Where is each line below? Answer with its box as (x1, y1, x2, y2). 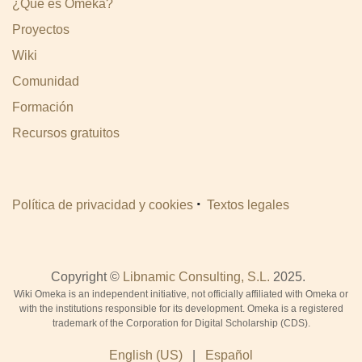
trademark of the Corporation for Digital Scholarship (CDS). (52, 318, 310, 330)
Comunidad (12, 74, 79, 88)
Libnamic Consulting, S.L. (122, 270, 270, 284)
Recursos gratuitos (12, 125, 120, 140)
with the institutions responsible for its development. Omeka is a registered (19, 303, 343, 315)
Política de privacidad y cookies (12, 197, 193, 212)
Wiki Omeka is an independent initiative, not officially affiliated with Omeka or (14, 288, 348, 301)
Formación (12, 99, 74, 114)
